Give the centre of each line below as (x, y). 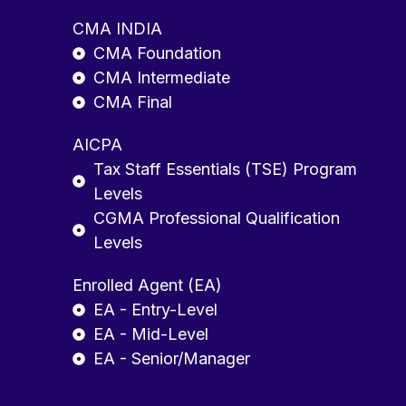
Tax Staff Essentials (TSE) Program (225, 169)
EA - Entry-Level (155, 309)
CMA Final (132, 102)
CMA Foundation (157, 53)
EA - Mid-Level (150, 334)
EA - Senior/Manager (171, 358)
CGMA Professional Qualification (216, 218)
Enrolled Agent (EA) (147, 285)
